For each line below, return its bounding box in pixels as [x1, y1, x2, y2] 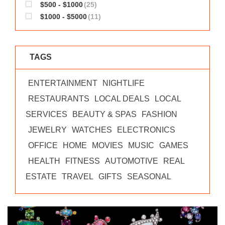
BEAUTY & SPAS [72, 110, 137, 119]
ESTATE [26, 172, 57, 181]
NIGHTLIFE [102, 79, 145, 87]
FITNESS [65, 157, 100, 165]
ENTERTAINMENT [28, 79, 97, 87]
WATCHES [72, 126, 112, 134]
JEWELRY [28, 126, 67, 134]
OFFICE [28, 141, 58, 150]
